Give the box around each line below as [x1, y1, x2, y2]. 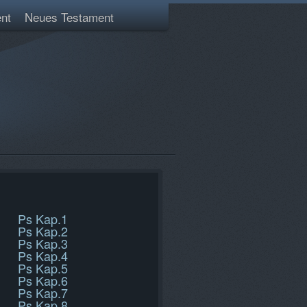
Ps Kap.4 [18, 247, 68, 265]
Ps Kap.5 [18, 259, 68, 277]
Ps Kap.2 [18, 222, 68, 240]
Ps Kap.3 [18, 234, 68, 252]
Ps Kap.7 [18, 284, 68, 302]
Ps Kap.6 [18, 271, 68, 289]
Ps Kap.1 [18, 210, 68, 228]
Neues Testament [25, 8, 114, 25]
